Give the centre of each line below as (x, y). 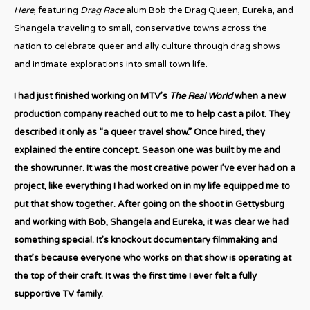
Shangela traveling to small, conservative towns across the (140, 28)
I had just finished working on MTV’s (92, 96)
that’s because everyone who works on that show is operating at (153, 258)
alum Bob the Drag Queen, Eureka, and (209, 10)
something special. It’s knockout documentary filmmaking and (146, 240)
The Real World (201, 96)
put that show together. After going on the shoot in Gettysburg (149, 204)
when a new (259, 96)
